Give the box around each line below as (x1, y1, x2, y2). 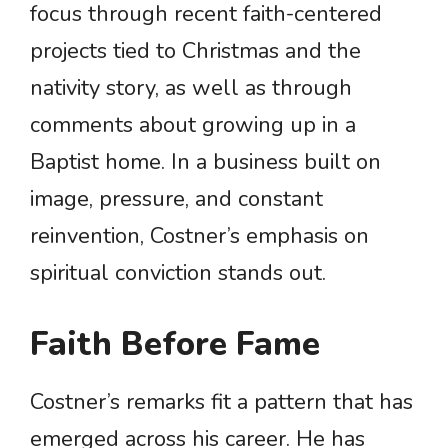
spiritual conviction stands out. (30, 258, 326, 289)
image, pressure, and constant (30, 184, 323, 215)
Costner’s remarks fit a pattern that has (30, 387, 413, 418)
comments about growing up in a (30, 110, 356, 141)
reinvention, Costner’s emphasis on (30, 221, 369, 252)
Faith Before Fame (30, 322, 320, 368)
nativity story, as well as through (30, 73, 352, 104)
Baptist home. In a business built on (30, 147, 381, 178)
